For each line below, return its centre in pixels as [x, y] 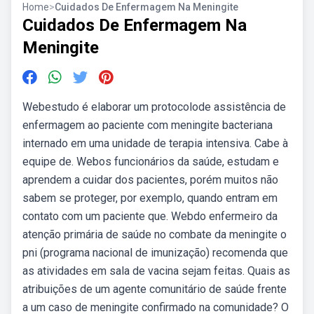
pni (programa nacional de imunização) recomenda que [155, 253]
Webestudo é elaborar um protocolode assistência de [154, 107]
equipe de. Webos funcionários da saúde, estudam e [151, 162]
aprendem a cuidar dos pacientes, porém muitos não [150, 180]
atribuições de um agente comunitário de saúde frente [155, 289]
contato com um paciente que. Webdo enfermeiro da [150, 216]
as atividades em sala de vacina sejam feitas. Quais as [156, 271]
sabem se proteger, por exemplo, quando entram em [150, 198]
